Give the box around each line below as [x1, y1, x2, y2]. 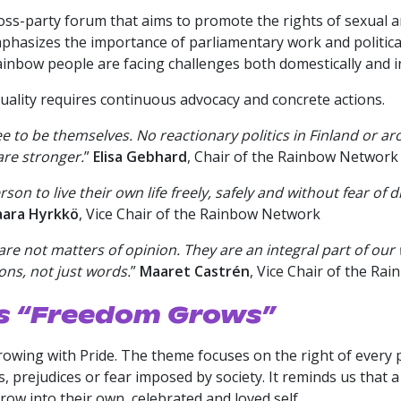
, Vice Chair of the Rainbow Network [79, 204, 320, 224]
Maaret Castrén [140, 261, 250, 281]
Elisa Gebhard [93, 147, 187, 166]
